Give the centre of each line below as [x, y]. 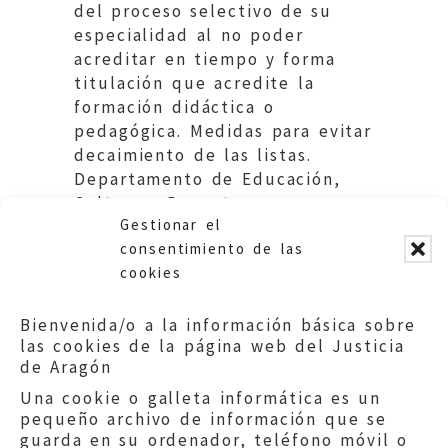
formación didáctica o [174, 106]
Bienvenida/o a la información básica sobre [218, 325]
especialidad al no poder [189, 34]
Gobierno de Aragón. [167, 226]
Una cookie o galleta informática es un [201, 398]
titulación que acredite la [194, 82]
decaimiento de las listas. [193, 154]
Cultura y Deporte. [160, 202]
